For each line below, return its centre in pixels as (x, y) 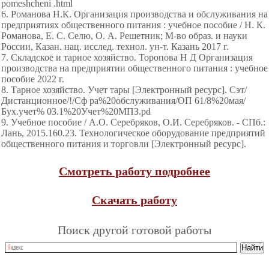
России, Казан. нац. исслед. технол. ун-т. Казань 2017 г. (115, 47)
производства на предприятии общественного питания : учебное (134, 68)
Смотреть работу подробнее (134, 171)
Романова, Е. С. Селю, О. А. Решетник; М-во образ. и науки (124, 36)
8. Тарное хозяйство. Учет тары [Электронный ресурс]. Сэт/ (124, 90)
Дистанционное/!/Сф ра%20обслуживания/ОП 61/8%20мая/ (123, 101)
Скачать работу (134, 200)
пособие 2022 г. (33, 79)
